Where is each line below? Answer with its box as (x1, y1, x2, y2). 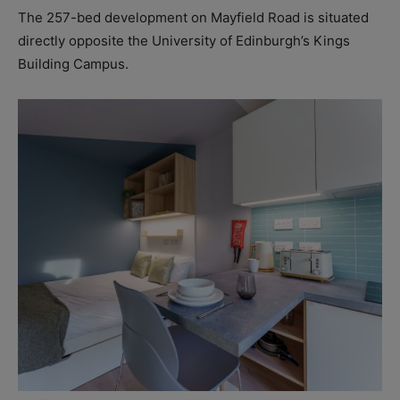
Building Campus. (18, 55, 129, 73)
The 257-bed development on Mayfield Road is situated (18, 9, 369, 27)
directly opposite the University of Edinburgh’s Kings (18, 32, 350, 50)
